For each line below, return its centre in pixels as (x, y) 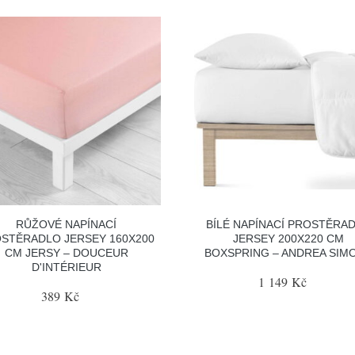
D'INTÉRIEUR (66, 267)
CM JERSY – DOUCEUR (66, 252)
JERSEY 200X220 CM (289, 238)
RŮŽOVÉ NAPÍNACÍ (67, 224)
